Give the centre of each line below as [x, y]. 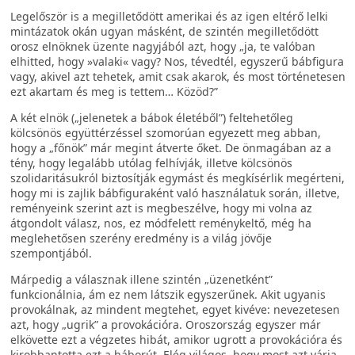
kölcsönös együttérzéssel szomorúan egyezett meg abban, [166, 133]
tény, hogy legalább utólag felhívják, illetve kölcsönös [151, 163]
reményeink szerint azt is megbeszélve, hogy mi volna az [161, 208]
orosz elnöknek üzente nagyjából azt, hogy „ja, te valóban [163, 46]
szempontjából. [51, 253]
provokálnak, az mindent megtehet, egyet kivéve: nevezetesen [175, 309]
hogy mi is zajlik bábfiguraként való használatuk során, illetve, [175, 193]
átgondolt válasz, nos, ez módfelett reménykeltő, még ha [161, 223]
